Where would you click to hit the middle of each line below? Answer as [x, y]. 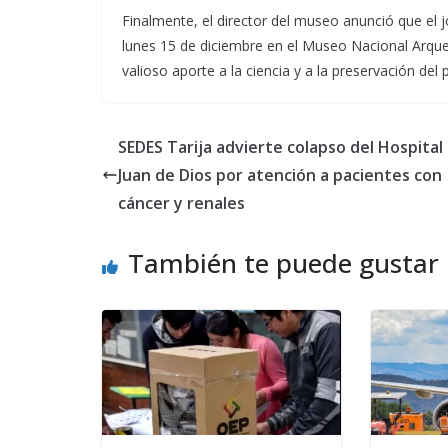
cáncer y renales [181, 202]
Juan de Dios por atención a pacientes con [280, 174]
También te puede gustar [283, 262]
